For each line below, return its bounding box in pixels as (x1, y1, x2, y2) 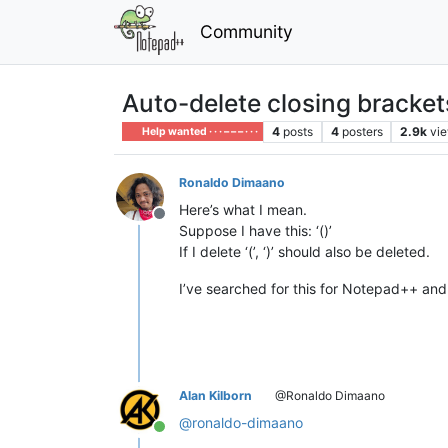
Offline (158, 213, 208, 234)
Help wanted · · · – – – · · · (140, 124, 259, 138)
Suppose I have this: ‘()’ (179, 221, 332, 239)
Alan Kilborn (179, 387, 252, 403)
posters (341, 123, 383, 139)
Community (199, 20, 293, 42)
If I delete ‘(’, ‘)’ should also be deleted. (179, 242, 430, 260)
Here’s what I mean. (179, 200, 307, 218)
